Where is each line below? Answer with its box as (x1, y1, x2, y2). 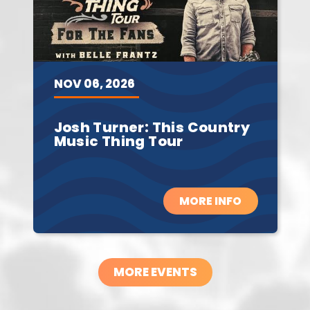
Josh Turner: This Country (53, 118, 250, 137)
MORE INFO (179, 193, 242, 209)
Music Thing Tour (53, 131, 183, 151)
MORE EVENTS (113, 264, 197, 280)
